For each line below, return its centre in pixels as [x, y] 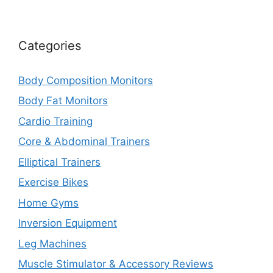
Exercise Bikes [53, 182]
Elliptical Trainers [59, 162]
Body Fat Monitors [63, 101]
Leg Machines [52, 243]
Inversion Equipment [68, 223]
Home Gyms [48, 203]
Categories [50, 45]
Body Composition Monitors [86, 80]
